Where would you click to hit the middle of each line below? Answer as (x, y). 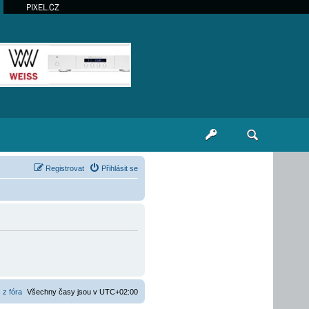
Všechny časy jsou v (63, 292)
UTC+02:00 (119, 292)
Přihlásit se (120, 168)
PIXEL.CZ (42, 7)
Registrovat (65, 168)
